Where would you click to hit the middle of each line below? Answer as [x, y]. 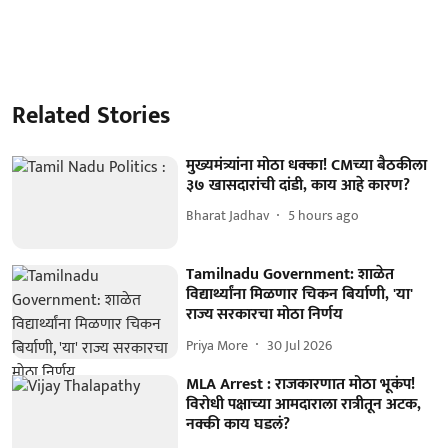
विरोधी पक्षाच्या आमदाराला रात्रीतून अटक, [304, 404]
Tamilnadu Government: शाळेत [290, 275]
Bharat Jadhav [228, 216]
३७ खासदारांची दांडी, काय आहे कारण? [298, 185]
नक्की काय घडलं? [238, 424]
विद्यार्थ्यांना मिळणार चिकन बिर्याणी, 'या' [300, 295]
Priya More [217, 345]
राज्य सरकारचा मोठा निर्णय [265, 315]
